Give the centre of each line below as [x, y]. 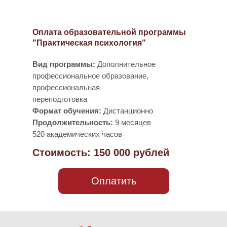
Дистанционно [127, 111]
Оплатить [114, 181]
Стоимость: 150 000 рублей [101, 153]
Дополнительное [125, 64]
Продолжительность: [73, 122]
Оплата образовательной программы [109, 32]
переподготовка [60, 99]
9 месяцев [132, 122]
